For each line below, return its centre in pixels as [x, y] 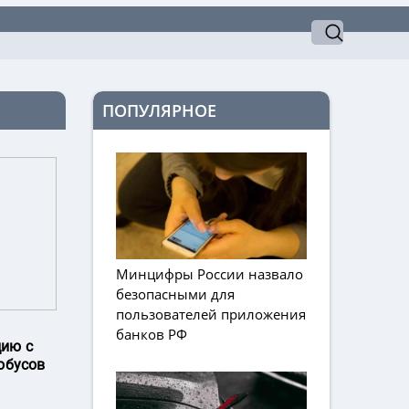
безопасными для [175, 294]
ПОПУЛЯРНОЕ [159, 111]
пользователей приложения [211, 315]
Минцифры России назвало [210, 274]
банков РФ [152, 335]
